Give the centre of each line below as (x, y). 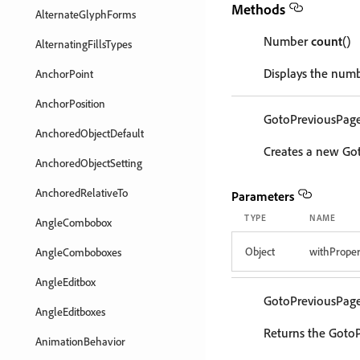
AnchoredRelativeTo (82, 192)
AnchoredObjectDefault (90, 133)
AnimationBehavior (80, 341)
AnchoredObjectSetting (89, 163)
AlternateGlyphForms (86, 14)
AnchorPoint (64, 74)
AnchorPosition (70, 103)
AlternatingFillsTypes (84, 44)
